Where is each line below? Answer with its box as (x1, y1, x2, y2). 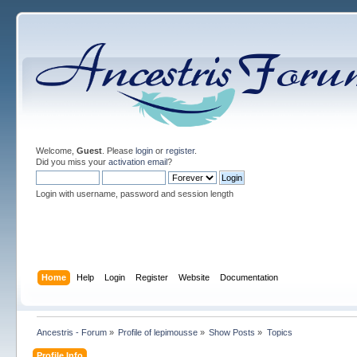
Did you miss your (35, 157, 108, 167)
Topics (266, 327, 292, 337)
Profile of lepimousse (118, 327, 198, 337)
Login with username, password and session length (35, 189, 233, 198)
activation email (108, 157, 167, 167)
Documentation (220, 272, 279, 282)
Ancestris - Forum (36, 327, 107, 337)
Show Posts (209, 327, 256, 337)
